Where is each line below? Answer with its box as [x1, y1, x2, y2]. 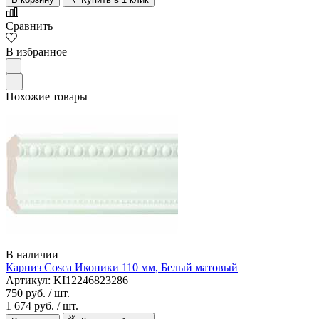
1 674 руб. [6, 300, 54, 313]
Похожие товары [6, 90, 88, 103]
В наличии [6, 249, 58, 261]
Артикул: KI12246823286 [6, 274, 128, 287]
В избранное [6, 46, 67, 58]
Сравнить [6, 20, 53, 33]
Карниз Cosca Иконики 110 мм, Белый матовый [6, 261, 238, 274]
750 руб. [6, 287, 46, 300]
